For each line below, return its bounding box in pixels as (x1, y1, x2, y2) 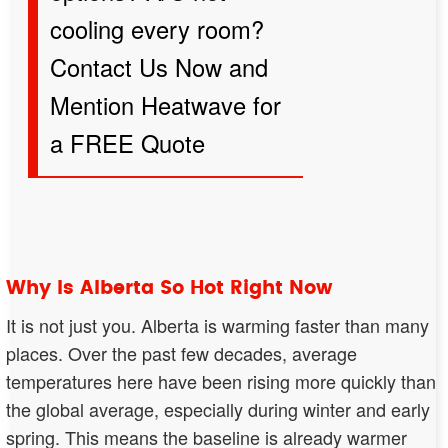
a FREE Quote (49, 125, 205, 160)
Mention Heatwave (49, 87, 246, 122)
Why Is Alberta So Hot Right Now (6, 278, 332, 298)
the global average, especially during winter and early (6, 395, 430, 422)
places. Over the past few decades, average (6, 339, 357, 366)
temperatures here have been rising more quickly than (6, 367, 436, 394)
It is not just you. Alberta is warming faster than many (6, 311, 429, 338)
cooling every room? (49, 11, 264, 46)
